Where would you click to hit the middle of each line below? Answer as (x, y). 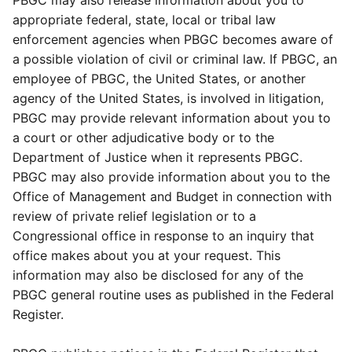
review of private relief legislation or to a (134, 216)
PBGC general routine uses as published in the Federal (173, 295)
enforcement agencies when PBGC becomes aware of (173, 39)
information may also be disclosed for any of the (158, 275)
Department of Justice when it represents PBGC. (158, 157)
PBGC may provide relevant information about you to (172, 118)
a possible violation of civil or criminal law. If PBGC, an (175, 59)
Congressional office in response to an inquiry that (163, 236)
